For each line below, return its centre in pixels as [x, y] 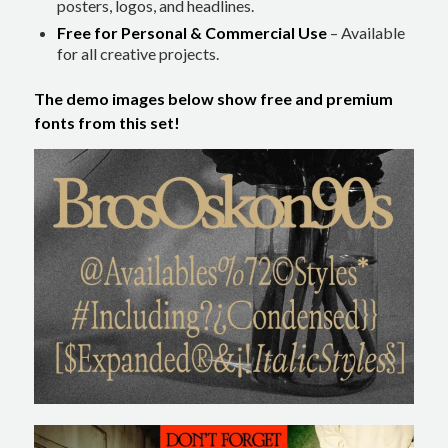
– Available [365, 33]
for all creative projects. [137, 54]
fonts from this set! [106, 123]
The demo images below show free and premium [213, 99]
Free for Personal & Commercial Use [191, 33]
